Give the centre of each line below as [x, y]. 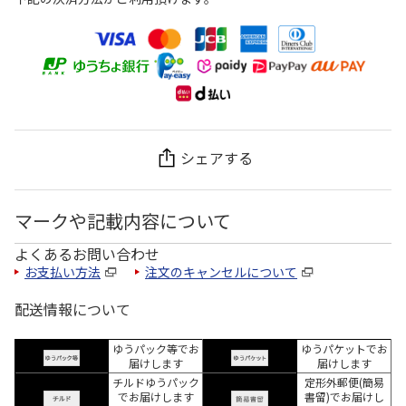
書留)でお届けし [344, 396]
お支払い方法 [63, 271]
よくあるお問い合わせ [87, 253]
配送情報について [72, 309]
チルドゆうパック [155, 382]
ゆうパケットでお [344, 348]
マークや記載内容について [123, 220]
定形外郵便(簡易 [344, 382]
